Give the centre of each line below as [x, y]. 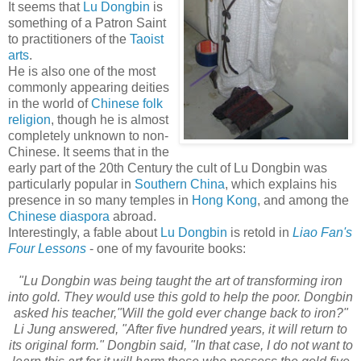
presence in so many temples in [100, 200]
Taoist [147, 39]
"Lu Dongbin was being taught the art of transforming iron [180, 280]
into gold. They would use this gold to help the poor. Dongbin [180, 297]
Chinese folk [127, 103]
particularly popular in [71, 184]
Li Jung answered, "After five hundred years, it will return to [180, 329]
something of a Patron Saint [87, 23]
